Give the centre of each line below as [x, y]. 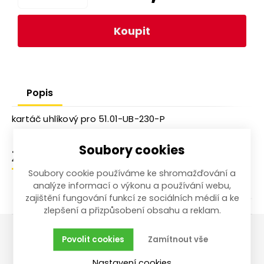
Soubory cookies [132, 150]
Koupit [132, 31]
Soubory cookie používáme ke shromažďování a [132, 174]
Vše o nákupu [51, 251]
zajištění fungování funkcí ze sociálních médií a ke [132, 198]
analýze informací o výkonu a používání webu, [132, 186]
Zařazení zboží [57, 157]
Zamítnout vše [178, 239]
